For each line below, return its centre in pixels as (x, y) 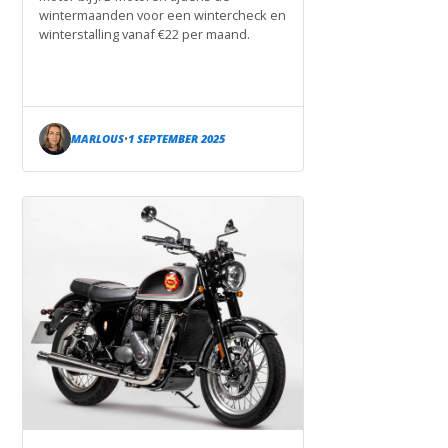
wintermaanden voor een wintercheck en (162, 15)
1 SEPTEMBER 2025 (176, 139)
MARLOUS (97, 139)
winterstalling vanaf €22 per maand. (144, 34)
